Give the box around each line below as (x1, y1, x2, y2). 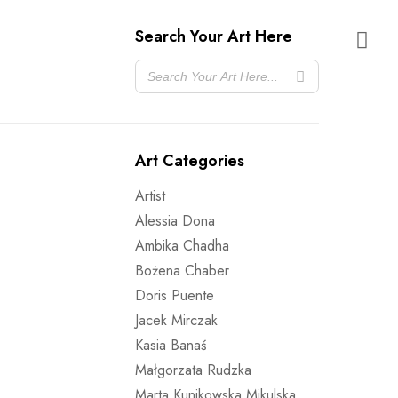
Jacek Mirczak (135, 310, 218, 330)
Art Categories (135, 149, 244, 172)
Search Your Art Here (135, 25, 292, 48)
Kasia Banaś (135, 335, 206, 355)
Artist (135, 186, 165, 206)
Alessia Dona (135, 211, 215, 231)
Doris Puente (135, 285, 214, 306)
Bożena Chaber (135, 260, 229, 281)
